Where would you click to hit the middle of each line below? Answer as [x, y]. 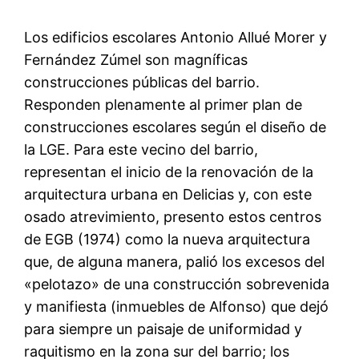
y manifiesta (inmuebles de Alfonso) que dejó [177, 306]
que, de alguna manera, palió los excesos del [175, 261]
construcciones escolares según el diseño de [175, 127]
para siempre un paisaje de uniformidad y [163, 329]
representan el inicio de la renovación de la [169, 171]
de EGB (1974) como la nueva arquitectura [167, 239]
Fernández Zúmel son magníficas [136, 59]
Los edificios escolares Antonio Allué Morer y [176, 37]
